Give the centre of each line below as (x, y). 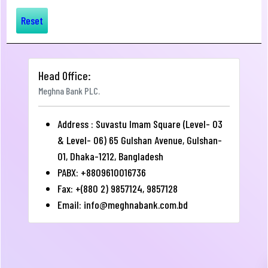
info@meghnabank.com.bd (136, 205)
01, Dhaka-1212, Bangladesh (110, 156)
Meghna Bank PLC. (69, 91)
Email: (71, 205)
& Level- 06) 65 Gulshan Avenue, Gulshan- (140, 140)
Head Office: (65, 75)
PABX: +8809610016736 (102, 172)
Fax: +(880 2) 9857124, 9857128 (118, 188)
